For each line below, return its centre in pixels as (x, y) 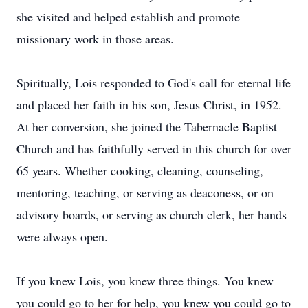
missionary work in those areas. (95, 38)
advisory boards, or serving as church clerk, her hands (152, 214)
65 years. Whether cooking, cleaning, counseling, (140, 170)
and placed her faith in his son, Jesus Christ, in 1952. (149, 104)
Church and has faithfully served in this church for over (154, 148)
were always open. (62, 236)
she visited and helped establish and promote (128, 16)
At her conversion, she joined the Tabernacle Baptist (147, 126)
